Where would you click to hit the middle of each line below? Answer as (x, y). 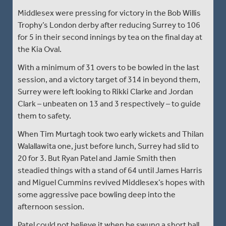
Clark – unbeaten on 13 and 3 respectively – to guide (109, 103)
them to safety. (44, 116)
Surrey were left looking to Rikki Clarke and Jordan (105, 91)
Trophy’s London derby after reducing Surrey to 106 (109, 25)
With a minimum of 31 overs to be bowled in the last (108, 67)
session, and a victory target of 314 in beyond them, (109, 79)
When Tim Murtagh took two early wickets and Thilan (111, 134)
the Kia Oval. (40, 49)
